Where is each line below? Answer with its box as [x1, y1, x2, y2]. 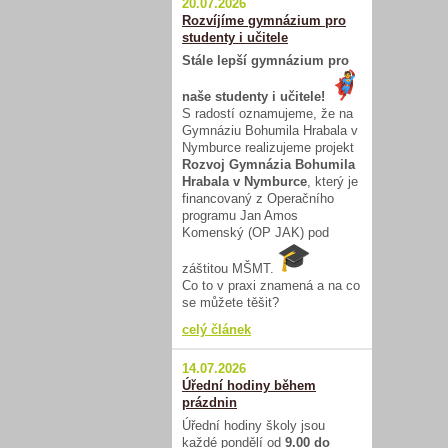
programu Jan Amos [182, 208, 298, 224]
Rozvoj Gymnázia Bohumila [182, 157, 355, 173]
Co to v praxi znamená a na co [182, 278, 360, 294]
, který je [307, 174, 358, 190]
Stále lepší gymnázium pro [182, 53, 349, 69]
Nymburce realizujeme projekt [182, 140, 354, 156]
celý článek [182, 322, 251, 338]
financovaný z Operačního [182, 191, 334, 207]
